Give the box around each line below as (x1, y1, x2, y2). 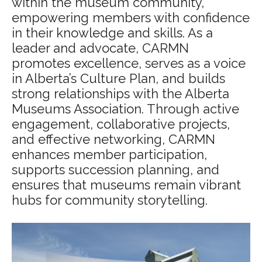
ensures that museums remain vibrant (12, 177, 241, 192)
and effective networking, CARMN (12, 132, 215, 147)
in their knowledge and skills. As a (12, 25, 213, 40)
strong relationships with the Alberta (12, 86, 229, 101)
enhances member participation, (12, 147, 207, 162)
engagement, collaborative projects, (12, 116, 230, 132)
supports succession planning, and (12, 162, 219, 177)
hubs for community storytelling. (12, 192, 211, 208)
